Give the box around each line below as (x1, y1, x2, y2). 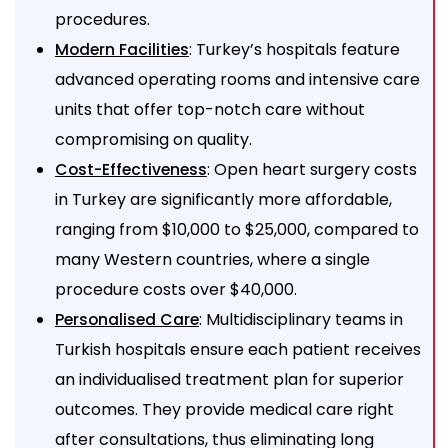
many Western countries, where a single (55, 247, 370, 271)
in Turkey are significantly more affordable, (55, 187, 392, 211)
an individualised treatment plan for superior (55, 367, 404, 391)
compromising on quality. (55, 127, 252, 151)
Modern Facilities (55, 38, 189, 60)
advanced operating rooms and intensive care (55, 67, 420, 91)
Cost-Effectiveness (55, 158, 207, 180)
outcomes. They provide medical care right (55, 397, 394, 421)
